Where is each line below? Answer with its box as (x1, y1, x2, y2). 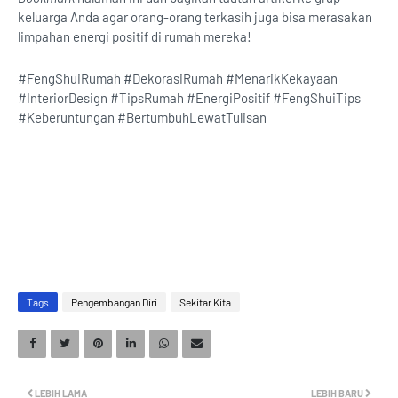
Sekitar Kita (179, 296, 231, 309)
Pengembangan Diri (71, 296, 157, 309)
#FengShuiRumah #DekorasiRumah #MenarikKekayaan (18, 70, 338, 87)
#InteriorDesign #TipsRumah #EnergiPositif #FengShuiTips (18, 90, 361, 107)
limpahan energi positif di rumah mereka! (18, 28, 251, 45)
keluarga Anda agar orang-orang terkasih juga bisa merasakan (18, 9, 372, 26)
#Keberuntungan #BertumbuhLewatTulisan (18, 109, 267, 126)
